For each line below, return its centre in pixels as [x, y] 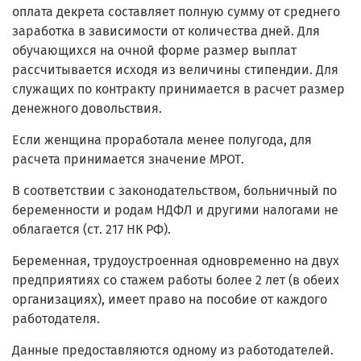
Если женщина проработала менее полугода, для [162, 140]
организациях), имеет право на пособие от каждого [170, 300]
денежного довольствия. [87, 109]
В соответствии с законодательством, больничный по [174, 191]
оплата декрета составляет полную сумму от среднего [176, 12]
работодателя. [56, 319]
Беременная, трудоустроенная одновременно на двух [176, 261]
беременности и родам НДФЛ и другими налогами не [175, 210]
